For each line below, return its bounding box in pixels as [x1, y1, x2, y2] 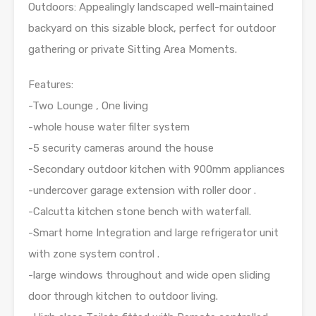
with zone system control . [28, 247, 159, 260]
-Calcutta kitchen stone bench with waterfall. [28, 205, 251, 218]
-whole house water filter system [28, 120, 190, 133]
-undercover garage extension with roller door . [28, 183, 256, 197]
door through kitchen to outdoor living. [28, 289, 218, 303]
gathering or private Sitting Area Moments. [28, 42, 237, 56]
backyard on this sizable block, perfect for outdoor [28, 21, 276, 35]
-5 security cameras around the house [28, 141, 214, 154]
